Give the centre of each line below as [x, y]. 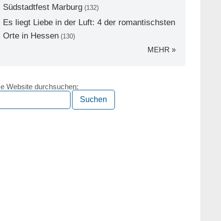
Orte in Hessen [31, 36]
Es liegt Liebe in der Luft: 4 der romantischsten [89, 22]
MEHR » [162, 50]
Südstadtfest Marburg [43, 7]
